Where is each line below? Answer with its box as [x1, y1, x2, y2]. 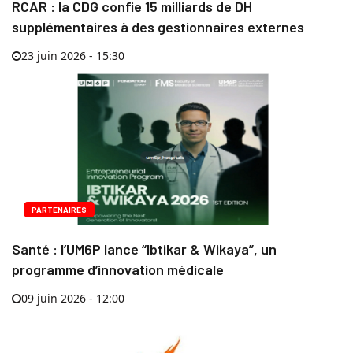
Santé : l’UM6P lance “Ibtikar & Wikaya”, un [12, 240, 277, 258]
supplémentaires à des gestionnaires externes [12, 18, 304, 36]
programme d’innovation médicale [12, 261, 224, 279]
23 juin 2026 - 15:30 [21, 48, 124, 64]
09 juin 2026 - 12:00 [21, 291, 124, 307]
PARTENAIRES [32, 205, 87, 215]
